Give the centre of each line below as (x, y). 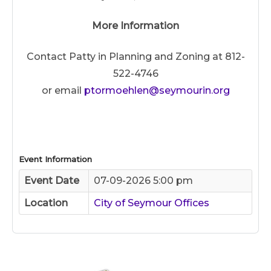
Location (46, 203)
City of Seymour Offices (152, 203)
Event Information (55, 159)
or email (63, 90)
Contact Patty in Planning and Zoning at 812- (135, 56)
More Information (135, 26)
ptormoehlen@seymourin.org (157, 90)
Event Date (52, 180)
